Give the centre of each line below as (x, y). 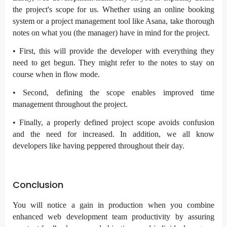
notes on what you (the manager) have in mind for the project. (111, 33)
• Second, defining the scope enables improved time (113, 93)
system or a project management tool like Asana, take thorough (113, 21)
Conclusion (38, 185)
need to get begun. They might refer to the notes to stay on (113, 63)
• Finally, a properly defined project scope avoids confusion (113, 123)
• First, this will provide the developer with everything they (113, 51)
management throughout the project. (70, 104)
